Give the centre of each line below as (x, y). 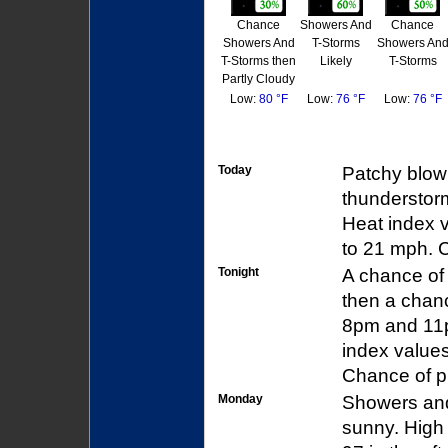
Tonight (238, 272)
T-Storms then (258, 61)
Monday (240, 399)
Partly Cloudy (258, 79)
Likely (335, 61)
